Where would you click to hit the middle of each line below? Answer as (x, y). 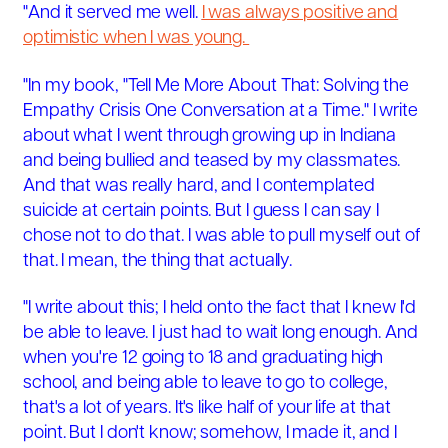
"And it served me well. (112, 14)
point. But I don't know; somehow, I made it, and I (210, 434)
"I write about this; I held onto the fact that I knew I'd (220, 309)
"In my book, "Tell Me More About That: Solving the (216, 86)
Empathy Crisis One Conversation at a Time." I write (220, 111)
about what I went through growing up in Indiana (210, 136)
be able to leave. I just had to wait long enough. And (220, 334)
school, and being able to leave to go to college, (206, 384)
